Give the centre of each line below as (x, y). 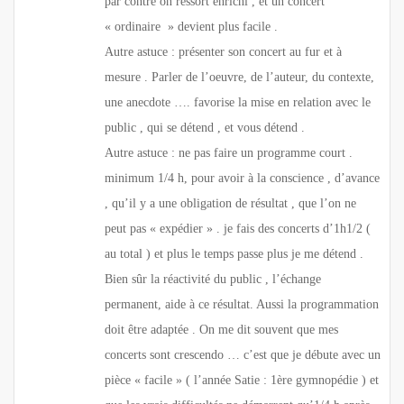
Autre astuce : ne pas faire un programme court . (229, 152)
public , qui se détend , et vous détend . (205, 127)
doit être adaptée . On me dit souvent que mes (221, 329)
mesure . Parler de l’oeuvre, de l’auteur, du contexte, (239, 77)
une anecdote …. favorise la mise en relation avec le (238, 102)
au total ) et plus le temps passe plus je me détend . (234, 253)
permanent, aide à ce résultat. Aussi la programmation (242, 304)
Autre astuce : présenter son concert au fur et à (223, 51)
